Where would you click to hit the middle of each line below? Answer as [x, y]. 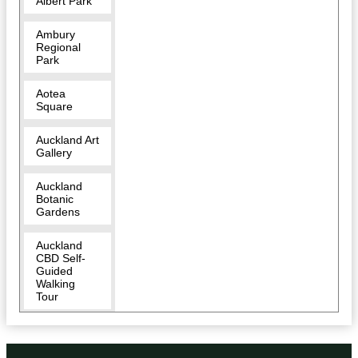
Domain [56, 343]
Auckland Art [68, 140]
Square [54, 107]
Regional [58, 48]
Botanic [55, 199]
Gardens [58, 212]
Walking [56, 284]
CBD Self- [61, 259]
